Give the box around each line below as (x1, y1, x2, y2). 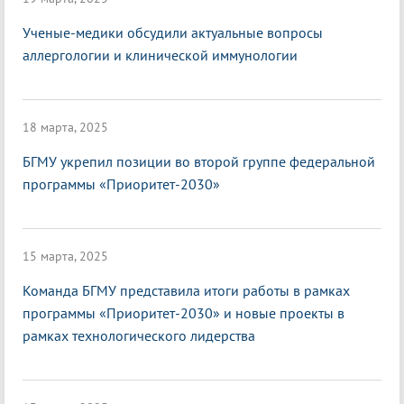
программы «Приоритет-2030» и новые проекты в (23, 304, 344, 323)
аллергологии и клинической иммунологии (23, 46, 298, 65)
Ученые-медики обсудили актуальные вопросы (23, 23, 323, 42)
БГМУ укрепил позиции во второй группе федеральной (23, 152, 375, 171)
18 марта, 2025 (23, 119, 108, 136)
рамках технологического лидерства (23, 326, 255, 345)
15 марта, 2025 (23, 248, 108, 265)
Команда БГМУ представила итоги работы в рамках (23, 281, 350, 300)
